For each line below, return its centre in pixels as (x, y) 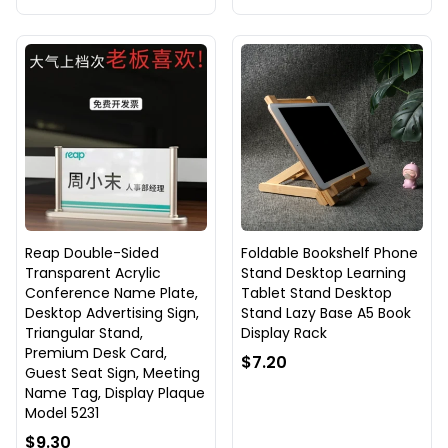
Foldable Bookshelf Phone (329, 253)
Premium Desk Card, (96, 353)
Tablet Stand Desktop (316, 293)
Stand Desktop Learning (323, 273)
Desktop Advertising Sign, (112, 313)
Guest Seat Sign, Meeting (112, 373)
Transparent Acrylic (93, 273)
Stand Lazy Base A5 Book (326, 313)
